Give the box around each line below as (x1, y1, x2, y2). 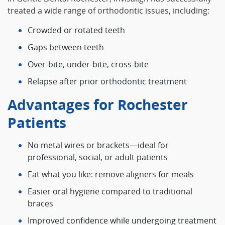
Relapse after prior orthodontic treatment (28, 76, 187, 87)
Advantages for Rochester (8, 95, 188, 115)
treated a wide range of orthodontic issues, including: (8, 5, 209, 17)
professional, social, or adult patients (28, 152, 168, 163)
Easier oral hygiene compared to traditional (28, 186, 192, 197)
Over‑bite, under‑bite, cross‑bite (28, 59, 149, 70)
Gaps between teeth (28, 42, 104, 53)
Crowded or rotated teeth (28, 25, 125, 36)
